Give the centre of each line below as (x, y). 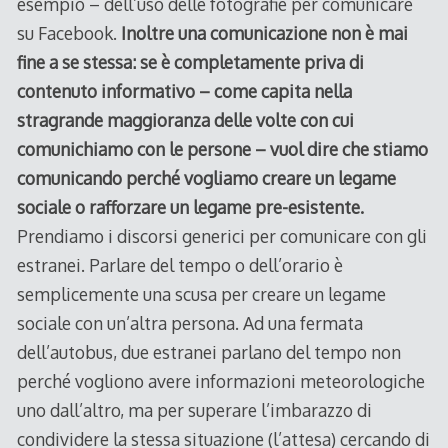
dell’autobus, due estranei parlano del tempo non (208, 351)
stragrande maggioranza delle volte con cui (185, 119)
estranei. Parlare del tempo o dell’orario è (179, 264)
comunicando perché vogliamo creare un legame (206, 177)
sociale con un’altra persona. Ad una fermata (189, 322)
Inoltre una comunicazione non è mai (264, 32)
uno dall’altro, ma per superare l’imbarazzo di (194, 409)
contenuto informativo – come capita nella (184, 90)
